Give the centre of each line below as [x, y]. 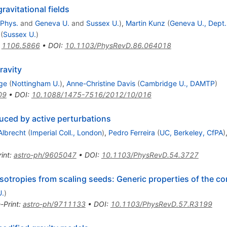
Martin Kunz [145, 23]
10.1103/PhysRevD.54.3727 [150, 155]
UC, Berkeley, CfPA [191, 132]
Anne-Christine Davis [101, 83]
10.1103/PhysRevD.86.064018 [118, 45]
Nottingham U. [35, 83]
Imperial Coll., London [66, 132]
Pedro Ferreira [131, 132]
